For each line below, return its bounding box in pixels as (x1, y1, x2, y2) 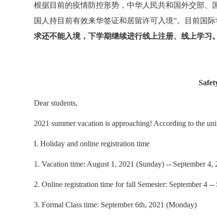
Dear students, (34, 98, 77, 107)
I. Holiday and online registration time (34, 139, 150, 148)
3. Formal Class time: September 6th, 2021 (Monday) (34, 200, 197, 209)
